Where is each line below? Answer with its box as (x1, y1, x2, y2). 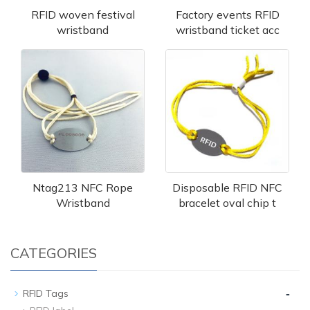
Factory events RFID (175, 7, 280, 21)
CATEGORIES (10, 244, 97, 262)
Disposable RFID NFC (172, 180, 282, 194)
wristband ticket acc (175, 22, 280, 37)
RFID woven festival (30, 7, 135, 21)
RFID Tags (23, 286, 69, 300)
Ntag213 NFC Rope (33, 180, 133, 194)
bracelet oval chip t (179, 195, 276, 210)
